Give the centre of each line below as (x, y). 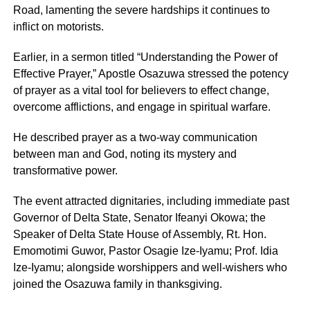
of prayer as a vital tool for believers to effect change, (141, 91)
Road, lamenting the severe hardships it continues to (141, 10)
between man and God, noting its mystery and (125, 154)
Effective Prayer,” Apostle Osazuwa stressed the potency (151, 74)
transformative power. (65, 171)
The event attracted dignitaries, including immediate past (151, 201)
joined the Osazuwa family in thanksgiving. (117, 284)
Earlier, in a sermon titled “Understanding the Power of (145, 57)
